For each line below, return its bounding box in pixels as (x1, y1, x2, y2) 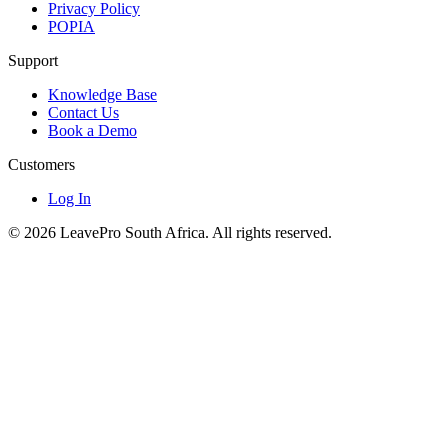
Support (8, 51, 58, 69)
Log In (48, 189, 91, 207)
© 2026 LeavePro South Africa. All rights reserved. (8, 223, 332, 241)
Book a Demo (48, 121, 137, 139)
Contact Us (48, 103, 119, 121)
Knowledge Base (48, 85, 157, 103)
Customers (8, 155, 75, 173)
